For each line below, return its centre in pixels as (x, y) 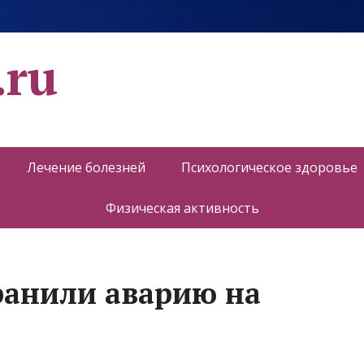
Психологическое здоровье (269, 167)
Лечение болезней (86, 167)
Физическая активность (182, 208)
